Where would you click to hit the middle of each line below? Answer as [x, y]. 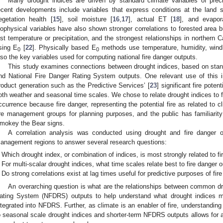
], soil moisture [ [86, 19]
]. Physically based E [64, 47]
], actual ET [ [151, 19]
